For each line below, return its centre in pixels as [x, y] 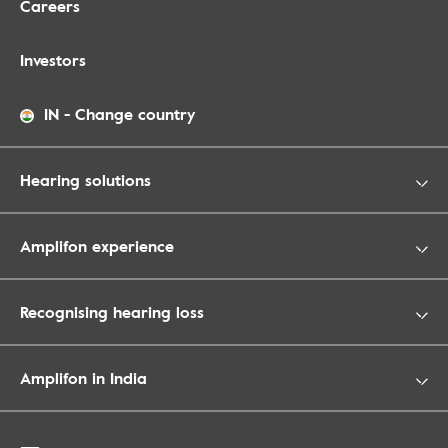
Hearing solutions [85, 180]
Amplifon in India [83, 378]
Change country [135, 114]
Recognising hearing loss [112, 312]
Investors [53, 60]
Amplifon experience [97, 246]
